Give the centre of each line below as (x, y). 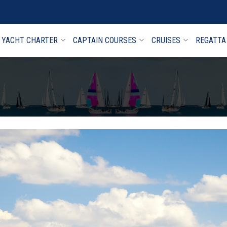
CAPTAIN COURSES (105, 40)
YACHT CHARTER (30, 40)
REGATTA (211, 40)
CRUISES (166, 40)
